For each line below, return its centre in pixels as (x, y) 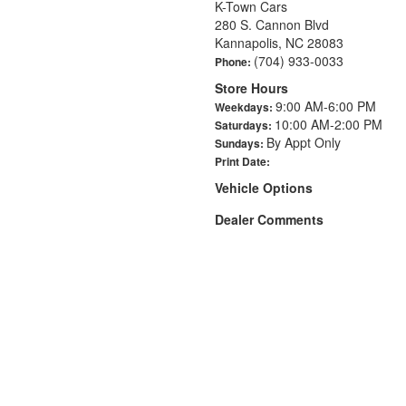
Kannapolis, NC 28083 (279, 43)
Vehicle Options (264, 188)
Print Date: (242, 162)
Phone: (234, 62)
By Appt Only (304, 143)
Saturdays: (245, 126)
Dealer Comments (269, 220)
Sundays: (241, 144)
